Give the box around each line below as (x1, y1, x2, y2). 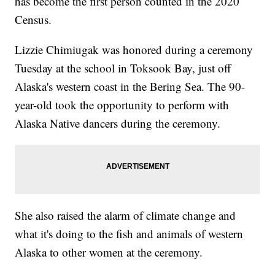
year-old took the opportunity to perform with (15, 97, 230, 113)
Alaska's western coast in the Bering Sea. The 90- (15, 79, 246, 95)
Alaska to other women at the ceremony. (15, 244, 203, 260)
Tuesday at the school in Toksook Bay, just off (15, 60, 231, 76)
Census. (15, 12, 52, 28)
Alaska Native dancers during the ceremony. (15, 115, 221, 131)
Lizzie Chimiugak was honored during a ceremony (15, 42, 254, 58)
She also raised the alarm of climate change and (15, 207, 236, 223)
